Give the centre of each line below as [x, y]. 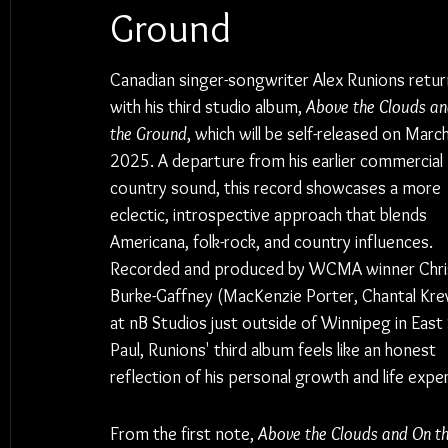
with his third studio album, [208, 107]
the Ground [148, 134]
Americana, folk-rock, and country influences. [273, 242]
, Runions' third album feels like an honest [290, 350]
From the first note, [184, 434]
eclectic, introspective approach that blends [270, 215]
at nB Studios [160, 323]
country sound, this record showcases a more [277, 188]
